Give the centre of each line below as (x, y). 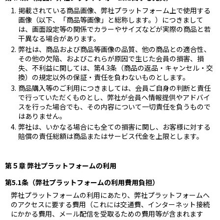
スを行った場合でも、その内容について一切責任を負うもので (114, 106)
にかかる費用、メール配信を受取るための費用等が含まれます (107, 213)
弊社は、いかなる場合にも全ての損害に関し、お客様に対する (114, 126)
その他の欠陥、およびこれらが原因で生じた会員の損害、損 (111, 58)
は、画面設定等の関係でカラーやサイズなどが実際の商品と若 (114, 29)
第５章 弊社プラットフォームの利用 (61, 165)
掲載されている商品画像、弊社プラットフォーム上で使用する (114, 10)
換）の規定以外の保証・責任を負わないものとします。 (104, 77)
